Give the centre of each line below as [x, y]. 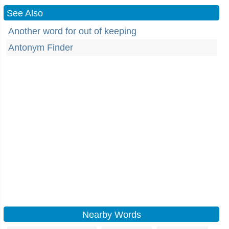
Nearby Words [111, 215]
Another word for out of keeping [72, 31]
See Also [25, 13]
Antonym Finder [41, 48]
